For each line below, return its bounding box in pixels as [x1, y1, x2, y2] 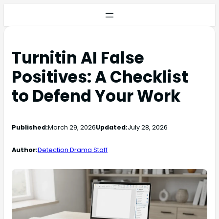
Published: [12, 123, 48, 132]
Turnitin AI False [12, 47, 144, 69]
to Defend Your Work [12, 85, 180, 108]
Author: [12, 145, 38, 154]
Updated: [96, 123, 128, 132]
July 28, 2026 [128, 123, 168, 132]
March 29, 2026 [48, 123, 96, 132]
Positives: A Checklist [12, 66, 188, 88]
